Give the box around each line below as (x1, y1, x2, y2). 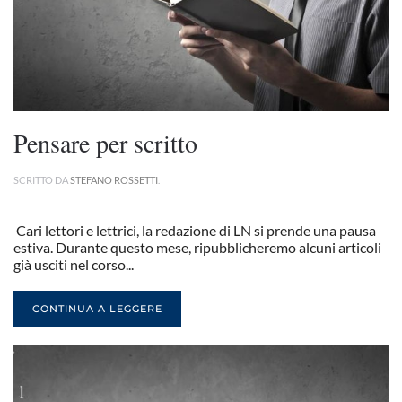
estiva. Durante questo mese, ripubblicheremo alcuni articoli (13, 239, 381, 256)
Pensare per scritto (13, 126, 197, 160)
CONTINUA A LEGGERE (32, 302, 162, 315)
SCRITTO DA (13, 174, 70, 186)
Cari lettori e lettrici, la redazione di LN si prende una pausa (13, 222, 376, 239)
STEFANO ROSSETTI (70, 174, 158, 186)
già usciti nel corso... (13, 256, 134, 273)
